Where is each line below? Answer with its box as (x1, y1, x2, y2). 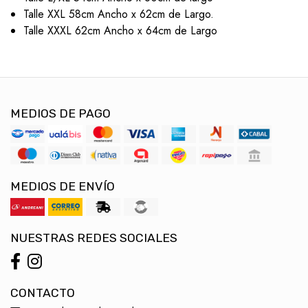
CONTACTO (10, 286, 75, 300)
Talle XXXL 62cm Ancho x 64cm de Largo (23, 23, 217, 39)
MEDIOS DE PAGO (10, 107, 111, 121)
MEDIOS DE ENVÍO (10, 179, 115, 194)
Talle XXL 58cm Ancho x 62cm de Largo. (23, 6, 214, 23)
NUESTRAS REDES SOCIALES (10, 231, 177, 245)
